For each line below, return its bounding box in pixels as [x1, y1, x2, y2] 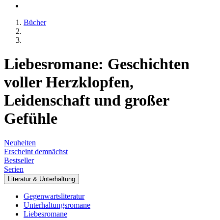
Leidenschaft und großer [4, 91, 169, 110]
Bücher [24, 18, 46, 27]
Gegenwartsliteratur [24, 192, 84, 200]
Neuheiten [4, 138, 36, 147]
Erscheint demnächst [4, 147, 68, 156]
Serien [4, 165, 24, 173]
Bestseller [4, 156, 34, 165]
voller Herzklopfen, [4, 73, 134, 91]
